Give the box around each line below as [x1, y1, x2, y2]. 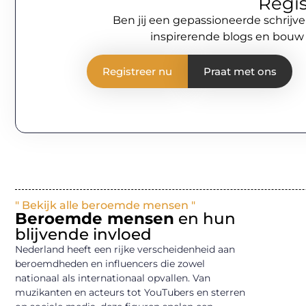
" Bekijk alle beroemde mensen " [15, 199, 195, 212]
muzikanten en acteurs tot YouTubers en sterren [15, 286, 245, 299]
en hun [174, 209, 236, 229]
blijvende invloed [15, 225, 152, 245]
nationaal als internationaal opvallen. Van [15, 272, 210, 285]
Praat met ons [204, 64, 277, 78]
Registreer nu [102, 64, 172, 78]
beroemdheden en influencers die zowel [15, 258, 205, 270]
